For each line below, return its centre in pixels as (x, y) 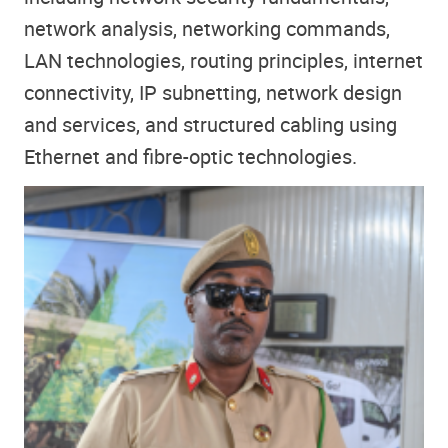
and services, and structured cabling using (210, 125)
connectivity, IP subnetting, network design (213, 93)
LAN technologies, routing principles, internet (223, 61)
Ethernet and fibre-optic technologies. (190, 157)
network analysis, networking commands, (207, 29)
